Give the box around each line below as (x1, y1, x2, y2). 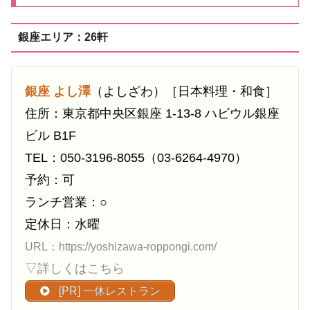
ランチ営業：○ (25, 194, 107, 209)
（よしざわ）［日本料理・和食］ (91, 84, 277, 98)
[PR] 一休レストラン (56, 284, 161, 297)
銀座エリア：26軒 (17, 31, 108, 44)
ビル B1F (25, 128, 76, 143)
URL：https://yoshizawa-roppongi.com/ (25, 240, 217, 253)
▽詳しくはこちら (25, 261, 125, 275)
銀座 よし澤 (25, 84, 91, 98)
